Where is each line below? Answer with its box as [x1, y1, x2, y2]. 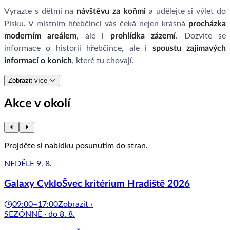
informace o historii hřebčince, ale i [4, 44, 152, 52]
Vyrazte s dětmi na [4, 7, 77, 15]
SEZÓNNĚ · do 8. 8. [4, 210, 75, 219]
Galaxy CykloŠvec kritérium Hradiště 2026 [4, 179, 190, 189]
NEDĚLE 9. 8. [4, 159, 52, 168]
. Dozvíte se [176, 31, 226, 40]
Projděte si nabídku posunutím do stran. [4, 141, 148, 150]
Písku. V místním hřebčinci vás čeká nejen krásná [4, 19, 188, 28]
